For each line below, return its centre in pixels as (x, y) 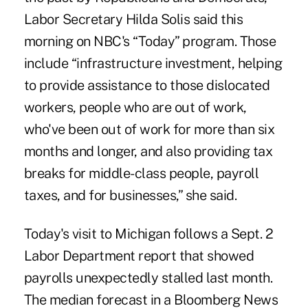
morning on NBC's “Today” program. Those (150, 42)
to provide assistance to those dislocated (147, 86)
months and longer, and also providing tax (148, 152)
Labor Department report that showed (139, 256)
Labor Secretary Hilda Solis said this (133, 20)
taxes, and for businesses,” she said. (130, 196)
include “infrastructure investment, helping (153, 64)
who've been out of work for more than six (149, 130)
